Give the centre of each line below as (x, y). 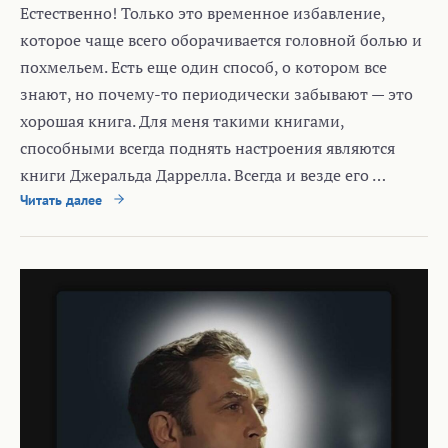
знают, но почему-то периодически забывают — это (216, 93)
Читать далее (63, 199)
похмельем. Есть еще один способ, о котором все (203, 66)
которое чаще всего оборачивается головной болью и (221, 39)
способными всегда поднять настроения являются (207, 147)
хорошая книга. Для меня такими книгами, (182, 120)
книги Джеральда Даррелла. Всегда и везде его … (203, 174)
